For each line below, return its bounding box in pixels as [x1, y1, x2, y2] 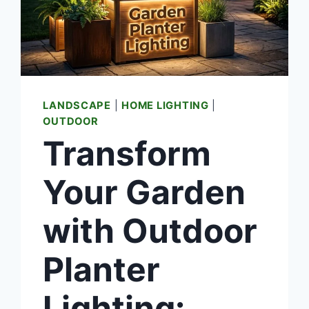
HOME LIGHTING [121, 99, 209, 112]
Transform [43, 133, 212, 175]
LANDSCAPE [43, 99, 111, 112]
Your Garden [43, 172, 246, 213]
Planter [43, 249, 161, 290]
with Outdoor [43, 210, 258, 252]
